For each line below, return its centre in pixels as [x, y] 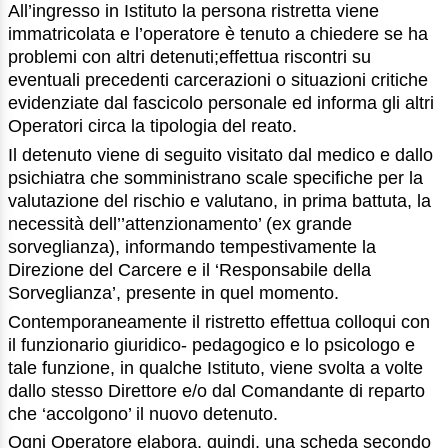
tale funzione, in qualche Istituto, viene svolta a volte [215, 367]
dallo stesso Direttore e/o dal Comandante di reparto [216, 390]
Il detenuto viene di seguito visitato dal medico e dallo [220, 154]
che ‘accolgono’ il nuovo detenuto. [143, 413]
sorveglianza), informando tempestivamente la [192, 246]
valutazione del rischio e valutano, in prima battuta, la [219, 200]
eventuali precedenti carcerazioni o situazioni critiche [218, 80]
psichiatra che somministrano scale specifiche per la [215, 177]
